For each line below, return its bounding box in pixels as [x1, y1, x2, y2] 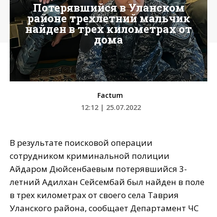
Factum [97, 91, 123, 100]
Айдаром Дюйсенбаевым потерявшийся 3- [10, 163, 187, 175]
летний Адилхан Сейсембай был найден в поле [10, 176, 204, 188]
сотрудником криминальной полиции [10, 150, 170, 162]
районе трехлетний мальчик [27, 11, 190, 25]
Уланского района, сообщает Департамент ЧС [10, 202, 199, 214]
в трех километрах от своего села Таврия [10, 189, 179, 201]
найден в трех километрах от [25, 22, 192, 36]
